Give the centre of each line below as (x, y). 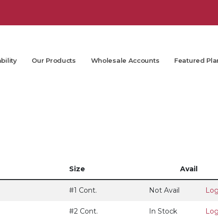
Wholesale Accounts (125, 60)
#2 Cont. (83, 211)
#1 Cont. (83, 190)
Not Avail (164, 190)
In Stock (163, 211)
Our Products (54, 60)
